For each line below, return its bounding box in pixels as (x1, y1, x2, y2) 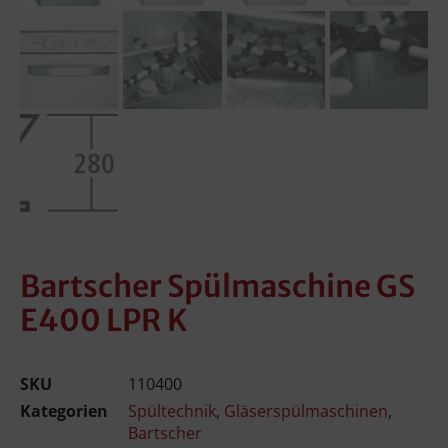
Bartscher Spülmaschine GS (20, 267, 415, 306)
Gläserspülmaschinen (224, 400, 388, 423)
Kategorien (20, 400, 108, 423)
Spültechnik (128, 400, 216, 423)
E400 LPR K (20, 301, 188, 340)
